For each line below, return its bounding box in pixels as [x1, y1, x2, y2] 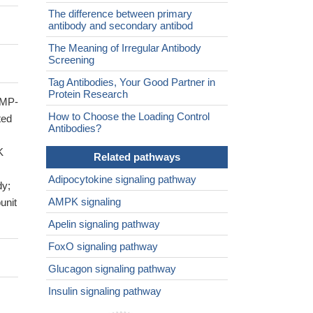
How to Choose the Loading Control [48, 110, 210, 123]
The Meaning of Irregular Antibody [48, 42, 201, 54]
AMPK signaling [48, 196, 121, 208]
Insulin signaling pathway [48, 285, 161, 298]
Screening [48, 54, 94, 66]
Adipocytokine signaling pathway [48, 173, 196, 186]
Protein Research [48, 88, 128, 101]
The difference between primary [48, 8, 192, 20]
